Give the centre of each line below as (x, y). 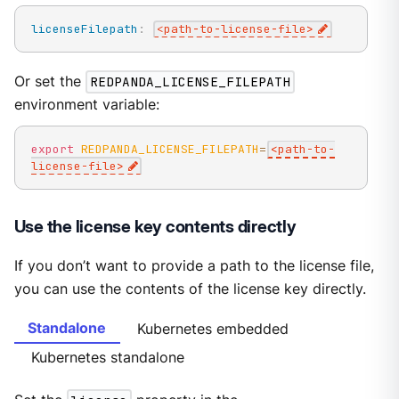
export (52, 149)
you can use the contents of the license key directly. (190, 289)
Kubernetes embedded (213, 330)
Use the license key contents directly (155, 226)
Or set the (49, 82)
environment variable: (86, 105)
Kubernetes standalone (107, 358)
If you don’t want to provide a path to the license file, (194, 265)
